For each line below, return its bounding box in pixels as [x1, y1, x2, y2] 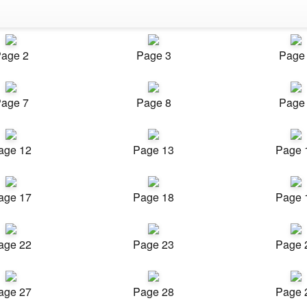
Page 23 [133, 236, 174, 252]
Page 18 [133, 189, 174, 205]
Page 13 [133, 142, 174, 158]
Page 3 [136, 47, 171, 63]
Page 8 [136, 95, 171, 110]
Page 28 [133, 284, 174, 299]
